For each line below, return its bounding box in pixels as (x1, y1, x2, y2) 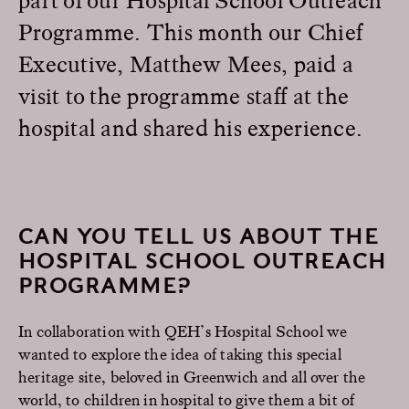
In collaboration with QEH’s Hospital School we (18, 320, 348, 341)
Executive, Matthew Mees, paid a (18, 48, 354, 78)
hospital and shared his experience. (18, 112, 363, 142)
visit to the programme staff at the (18, 80, 350, 110)
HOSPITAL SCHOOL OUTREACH (18, 247, 387, 274)
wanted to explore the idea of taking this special (18, 343, 341, 363)
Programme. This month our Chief (18, 16, 363, 46)
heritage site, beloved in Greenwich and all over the (18, 366, 366, 386)
